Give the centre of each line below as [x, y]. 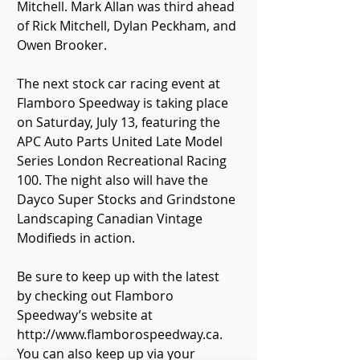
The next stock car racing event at [120, 84]
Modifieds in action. [76, 238]
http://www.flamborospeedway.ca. [121, 334]
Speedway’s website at [86, 315]
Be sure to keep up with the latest [120, 276]
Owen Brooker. [62, 45]
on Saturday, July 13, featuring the [120, 122]
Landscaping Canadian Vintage [111, 219]
